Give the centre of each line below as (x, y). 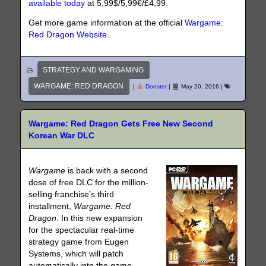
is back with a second (107, 171)
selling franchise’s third (72, 195)
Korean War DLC (62, 135)
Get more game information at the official (107, 23)
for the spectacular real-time (82, 230)
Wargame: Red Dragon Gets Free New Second (121, 123)
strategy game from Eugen (79, 242)
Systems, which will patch (76, 254)
